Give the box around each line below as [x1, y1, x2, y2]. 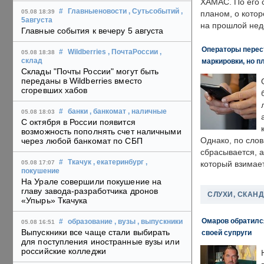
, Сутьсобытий [128, 8, 179, 15]
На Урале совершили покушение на [21, 177, 162, 187]
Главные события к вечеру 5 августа [21, 26, 164, 36]
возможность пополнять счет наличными [21, 127, 181, 137]
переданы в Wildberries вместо [21, 76, 142, 86]
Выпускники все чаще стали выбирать [21, 227, 170, 237]
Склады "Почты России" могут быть [21, 67, 159, 77]
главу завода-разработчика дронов [21, 186, 159, 196]
